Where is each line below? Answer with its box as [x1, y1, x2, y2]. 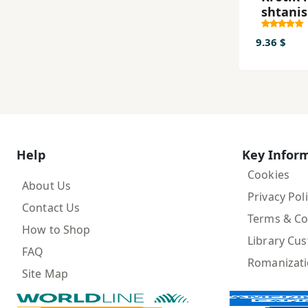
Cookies [247, 167, 289, 182]
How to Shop [22, 222, 91, 237]
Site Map [22, 266, 69, 281]
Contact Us [22, 200, 80, 215]
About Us [22, 178, 71, 193]
